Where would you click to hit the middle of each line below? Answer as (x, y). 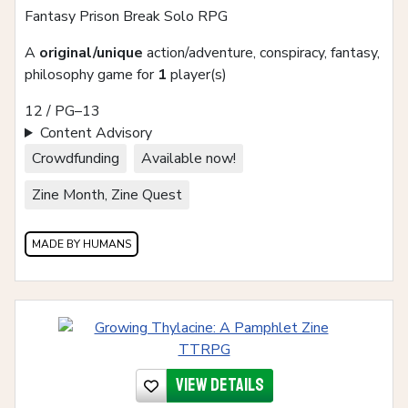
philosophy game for (91, 75)
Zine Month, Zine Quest (107, 195)
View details (219, 385)
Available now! (189, 159)
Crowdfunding (76, 159)
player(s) (197, 75)
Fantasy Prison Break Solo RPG (126, 17)
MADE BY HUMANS (82, 245)
